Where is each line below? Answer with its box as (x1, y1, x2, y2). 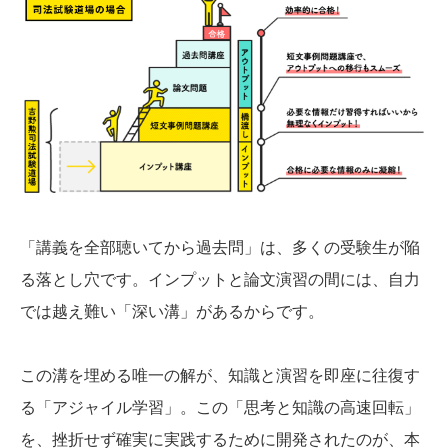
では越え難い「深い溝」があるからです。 (20, 303, 324, 321)
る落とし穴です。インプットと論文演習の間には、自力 (20, 271, 420, 289)
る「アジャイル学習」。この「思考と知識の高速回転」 (20, 399, 420, 417)
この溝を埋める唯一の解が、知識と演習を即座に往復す (20, 367, 420, 385)
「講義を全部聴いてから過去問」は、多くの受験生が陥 (20, 239, 420, 257)
